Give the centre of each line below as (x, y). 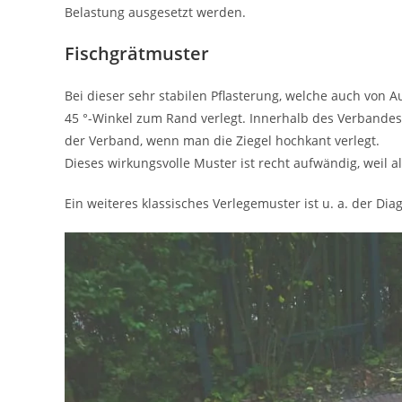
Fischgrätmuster (137, 53)
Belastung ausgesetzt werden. (155, 12)
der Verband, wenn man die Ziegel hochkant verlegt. (222, 140)
